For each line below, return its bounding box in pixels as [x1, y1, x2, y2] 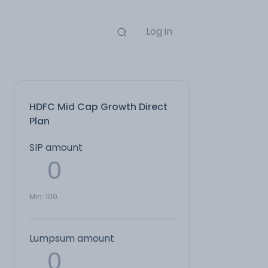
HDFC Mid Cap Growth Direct [29, 100, 167, 114]
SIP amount [29, 141, 83, 154]
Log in [145, 25, 172, 38]
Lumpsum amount [29, 232, 114, 245]
